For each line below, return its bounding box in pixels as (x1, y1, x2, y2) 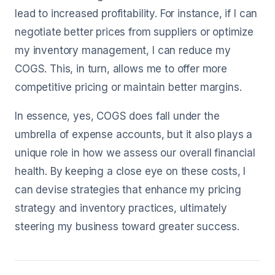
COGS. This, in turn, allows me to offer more (15, 63, 227, 75)
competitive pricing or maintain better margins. (15, 81, 242, 93)
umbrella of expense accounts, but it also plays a (15, 128, 253, 141)
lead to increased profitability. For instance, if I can (15, 7, 258, 20)
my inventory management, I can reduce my (15, 44, 231, 56)
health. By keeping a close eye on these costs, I (15, 165, 246, 177)
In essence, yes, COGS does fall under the (15, 110, 220, 122)
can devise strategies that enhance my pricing (15, 184, 241, 196)
